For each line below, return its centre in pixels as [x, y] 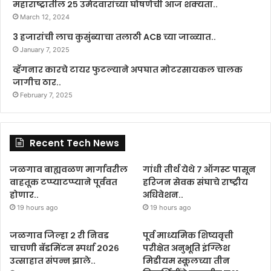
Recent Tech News [74, 143]
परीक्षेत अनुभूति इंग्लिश [187, 248]
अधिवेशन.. [164, 195]
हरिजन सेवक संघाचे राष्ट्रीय [196, 182]
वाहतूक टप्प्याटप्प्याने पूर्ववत [64, 182]
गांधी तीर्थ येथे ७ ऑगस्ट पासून [200, 170]
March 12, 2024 [45, 17]
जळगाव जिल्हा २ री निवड [59, 236]
